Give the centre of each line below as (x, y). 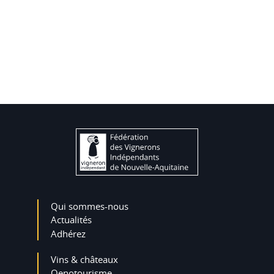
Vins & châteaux (85, 260)
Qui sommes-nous (90, 206)
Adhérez (68, 234)
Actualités (72, 220)
